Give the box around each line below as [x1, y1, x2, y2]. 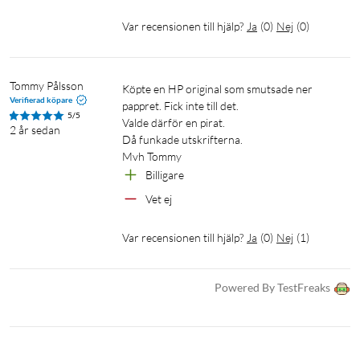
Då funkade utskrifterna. [122, 133, 245, 147]
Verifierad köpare [10, 95, 72, 105]
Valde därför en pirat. [122, 116, 227, 130]
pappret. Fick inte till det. [122, 99, 241, 113]
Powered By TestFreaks [215, 280, 330, 295]
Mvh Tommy [122, 149, 184, 164]
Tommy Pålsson [10, 79, 84, 93]
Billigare [145, 168, 184, 182]
